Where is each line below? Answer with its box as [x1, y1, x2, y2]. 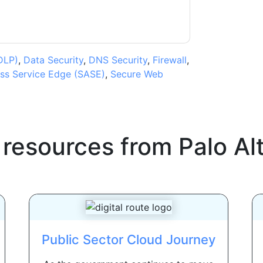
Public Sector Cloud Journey [42, 232, 215, 248]
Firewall [152, 54, 187, 66]
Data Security [23, 54, 83, 66]
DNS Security [88, 54, 147, 66]
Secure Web [110, 68, 163, 80]
